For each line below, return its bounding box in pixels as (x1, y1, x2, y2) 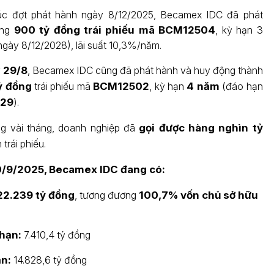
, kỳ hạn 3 (215, 24, 263, 36)
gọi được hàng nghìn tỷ (139, 122, 263, 134)
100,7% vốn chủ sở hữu (138, 189, 258, 201)
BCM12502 (93, 80, 150, 92)
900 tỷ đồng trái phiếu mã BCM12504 (13, 24, 216, 36)
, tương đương (74, 189, 139, 201)
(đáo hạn (219, 80, 263, 92)
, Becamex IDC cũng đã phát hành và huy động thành (27, 64, 263, 76)
